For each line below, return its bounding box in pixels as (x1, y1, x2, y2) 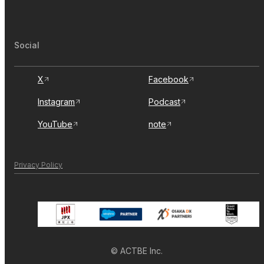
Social (14, 40, 39, 51)
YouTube (38, 118, 72, 129)
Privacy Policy (14, 160, 62, 169)
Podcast (148, 96, 180, 107)
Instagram (38, 96, 75, 107)
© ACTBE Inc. (111, 246, 163, 256)
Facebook (148, 74, 189, 84)
